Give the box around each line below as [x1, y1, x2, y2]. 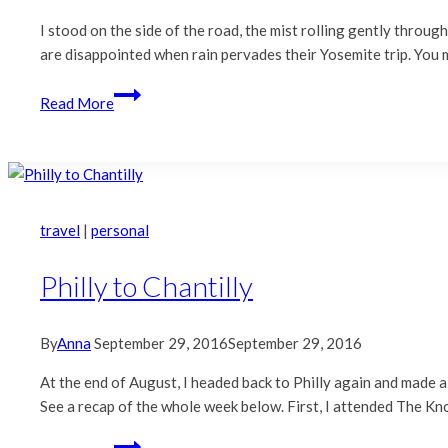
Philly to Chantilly [40, 269, 253, 304]
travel [40, 221, 80, 240]
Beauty [113, 179, 161, 198]
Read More [40, 94, 114, 113]
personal [91, 221, 149, 240]
